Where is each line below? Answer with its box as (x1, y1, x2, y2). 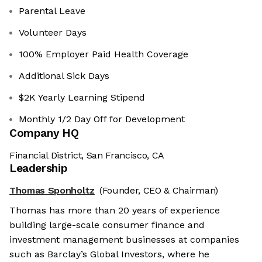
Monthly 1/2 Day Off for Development (19, 113, 185, 125)
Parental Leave (19, 5, 85, 17)
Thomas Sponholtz (9, 185, 95, 196)
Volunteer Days (19, 27, 87, 39)
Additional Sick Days (19, 70, 109, 82)
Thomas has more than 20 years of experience (9, 205, 220, 216)
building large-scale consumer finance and (9, 219, 205, 231)
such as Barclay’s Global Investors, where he (9, 249, 209, 260)
